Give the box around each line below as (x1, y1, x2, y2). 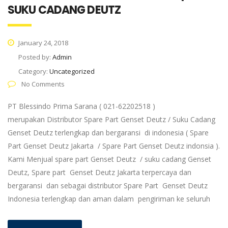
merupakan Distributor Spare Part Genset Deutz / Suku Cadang (8, 115, 215, 124)
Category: (18, 67, 49, 76)
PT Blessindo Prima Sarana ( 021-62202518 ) (8, 101, 155, 111)
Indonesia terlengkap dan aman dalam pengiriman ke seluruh (8, 194, 210, 204)
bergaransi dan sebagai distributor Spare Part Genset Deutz (8, 181, 208, 190)
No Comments (20, 79, 65, 89)
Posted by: (18, 52, 52, 62)
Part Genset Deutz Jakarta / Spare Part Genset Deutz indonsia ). (8, 141, 220, 151)
